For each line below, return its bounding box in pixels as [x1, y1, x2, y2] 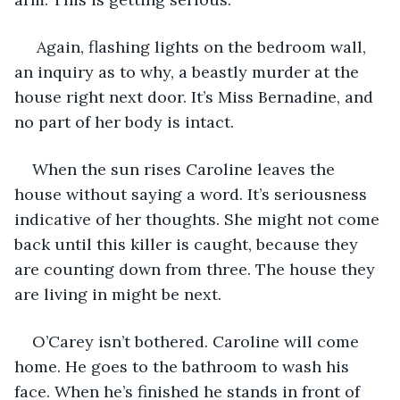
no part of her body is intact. [14, 111, 234, 132]
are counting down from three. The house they [14, 258, 379, 279]
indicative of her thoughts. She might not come [14, 208, 384, 229]
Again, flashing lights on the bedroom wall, [32, 36, 371, 57]
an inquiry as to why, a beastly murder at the [14, 61, 363, 82]
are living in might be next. [14, 283, 221, 304]
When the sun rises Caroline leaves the [32, 158, 339, 179]
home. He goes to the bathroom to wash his [14, 355, 354, 377]
